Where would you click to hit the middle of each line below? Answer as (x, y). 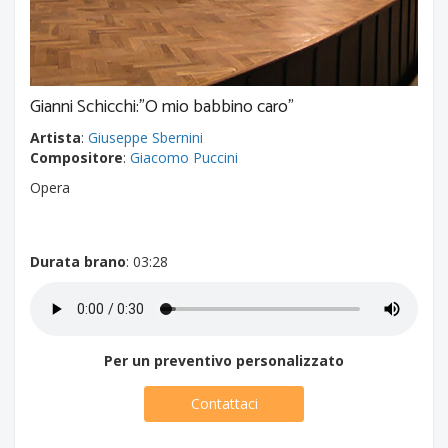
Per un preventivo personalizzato (224, 360)
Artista (55, 137)
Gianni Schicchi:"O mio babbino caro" (162, 107)
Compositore (76, 157)
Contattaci (224, 403)
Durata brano (78, 261)
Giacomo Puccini (184, 157)
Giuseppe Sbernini (145, 137)
